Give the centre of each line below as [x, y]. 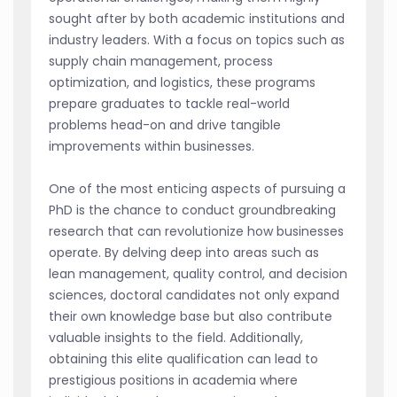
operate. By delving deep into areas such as [184, 253]
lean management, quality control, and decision [198, 274]
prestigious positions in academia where [173, 381]
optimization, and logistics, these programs [182, 83]
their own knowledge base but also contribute [191, 317]
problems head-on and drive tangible [165, 125]
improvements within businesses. [152, 147]
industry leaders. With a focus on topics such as [197, 40]
